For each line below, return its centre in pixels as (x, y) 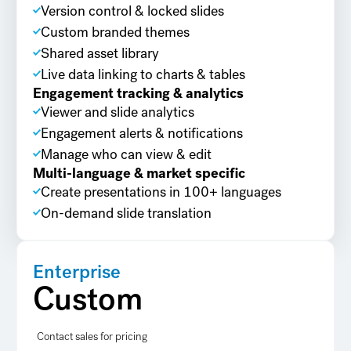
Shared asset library (100, 54)
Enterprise (76, 272)
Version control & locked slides (132, 11)
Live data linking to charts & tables (143, 75)
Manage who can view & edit (126, 155)
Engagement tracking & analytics (138, 94)
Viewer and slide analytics (117, 112)
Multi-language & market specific (139, 174)
